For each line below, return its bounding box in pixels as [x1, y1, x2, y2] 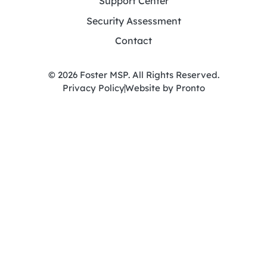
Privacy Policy [62, 82, 125, 94]
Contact [115, 35, 152, 47]
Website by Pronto [125, 82, 205, 94]
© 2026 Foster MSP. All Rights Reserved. [48, 69, 219, 81]
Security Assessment [86, 14, 181, 27]
